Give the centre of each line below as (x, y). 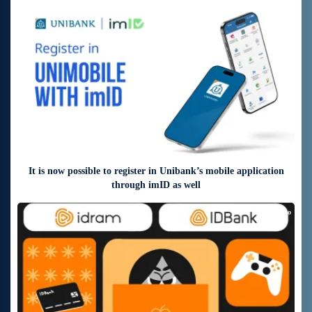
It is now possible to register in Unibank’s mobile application (156, 171)
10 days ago (273, 212)
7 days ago (275, 15)
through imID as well (156, 185)
